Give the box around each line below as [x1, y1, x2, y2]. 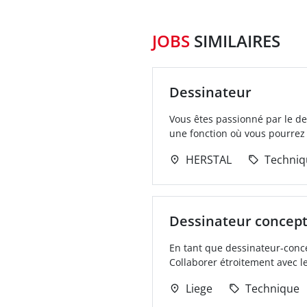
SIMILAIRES [194, 29, 280, 52]
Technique [245, 281, 299, 296]
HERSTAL [186, 152, 232, 167]
